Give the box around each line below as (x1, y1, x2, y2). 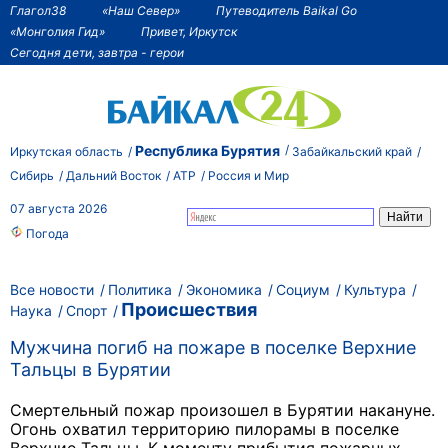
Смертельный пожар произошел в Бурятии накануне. (10, 400, 435, 421)
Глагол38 (10, 2, 66, 18)
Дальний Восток (66, 167, 161, 183)
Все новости (10, 281, 94, 298)
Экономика (186, 281, 262, 298)
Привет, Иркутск (141, 23, 237, 39)
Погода (23, 226, 69, 241)
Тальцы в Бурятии (10, 359, 171, 381)
